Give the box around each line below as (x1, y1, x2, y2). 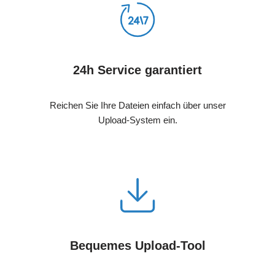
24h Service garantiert (73, 63, 202, 77)
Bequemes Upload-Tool (69, 238, 206, 252)
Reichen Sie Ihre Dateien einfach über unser (49, 99, 226, 110)
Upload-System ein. (98, 114, 177, 125)
